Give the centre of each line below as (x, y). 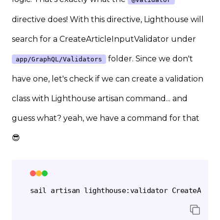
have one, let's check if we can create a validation (108, 79)
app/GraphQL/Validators (59, 59)
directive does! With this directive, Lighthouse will (108, 20)
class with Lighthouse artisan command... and (100, 99)
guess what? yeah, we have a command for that (106, 118)
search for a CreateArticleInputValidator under (104, 39)
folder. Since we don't (150, 59)
